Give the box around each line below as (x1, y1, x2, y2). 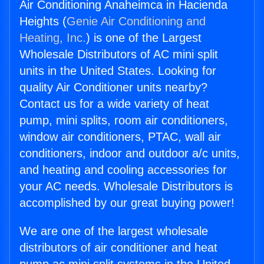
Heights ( (19, 15, 67, 28)
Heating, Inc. (19, 31, 86, 45)
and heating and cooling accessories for (19, 163, 227, 177)
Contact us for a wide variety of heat (19, 97, 209, 111)
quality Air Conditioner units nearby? (19, 81, 207, 94)
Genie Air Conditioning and (67, 15, 206, 28)
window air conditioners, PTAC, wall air (19, 130, 221, 144)
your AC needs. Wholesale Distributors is (19, 180, 233, 193)
